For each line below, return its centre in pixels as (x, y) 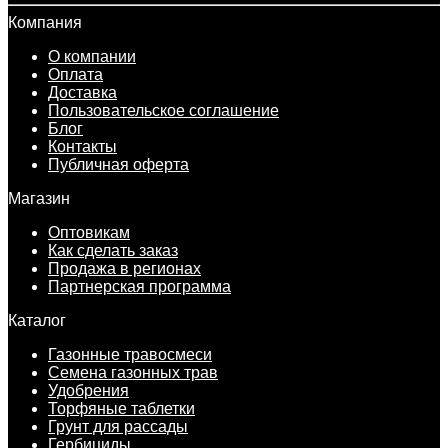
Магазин (39, 199)
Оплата (75, 75)
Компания (45, 23)
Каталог (37, 321)
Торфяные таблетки (121, 409)
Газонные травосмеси (130, 355)
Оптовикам (89, 233)
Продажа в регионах (124, 269)
